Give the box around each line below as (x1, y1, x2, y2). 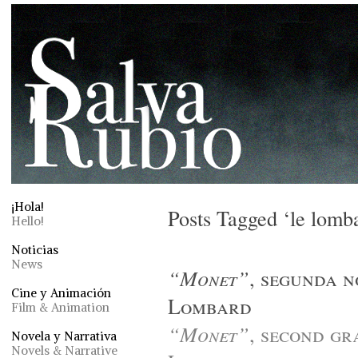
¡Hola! (11, 199, 44, 214)
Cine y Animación (11, 285, 111, 300)
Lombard (168, 292, 252, 320)
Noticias (11, 242, 58, 257)
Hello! (11, 213, 44, 229)
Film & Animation (11, 300, 109, 315)
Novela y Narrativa (11, 328, 117, 344)
